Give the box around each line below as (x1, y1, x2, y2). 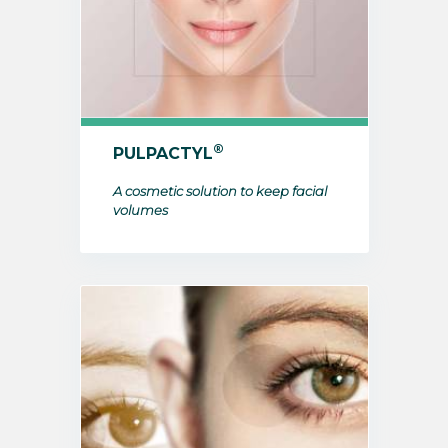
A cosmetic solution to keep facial (112, 183, 327, 200)
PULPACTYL (112, 144, 213, 164)
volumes (112, 202, 168, 219)
